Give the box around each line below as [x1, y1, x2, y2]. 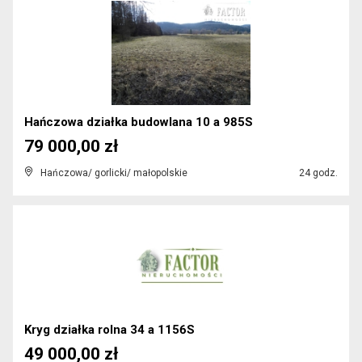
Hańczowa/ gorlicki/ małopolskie [40, 167, 187, 179]
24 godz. [297, 167, 338, 179]
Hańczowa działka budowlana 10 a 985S [24, 115, 253, 129]
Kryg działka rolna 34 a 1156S [24, 322, 195, 337]
